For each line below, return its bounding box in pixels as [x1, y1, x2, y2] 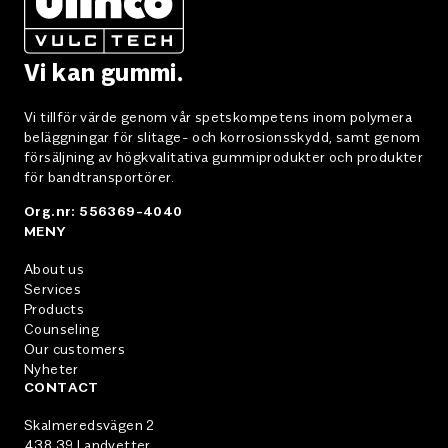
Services [24, 278, 82, 299]
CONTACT [24, 381, 99, 396]
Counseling [24, 318, 99, 339]
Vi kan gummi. [24, 53, 184, 88]
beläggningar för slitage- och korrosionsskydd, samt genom [24, 126, 421, 147]
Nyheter [24, 358, 79, 379]
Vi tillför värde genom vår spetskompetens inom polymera [24, 106, 412, 127]
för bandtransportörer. [24, 166, 175, 187]
